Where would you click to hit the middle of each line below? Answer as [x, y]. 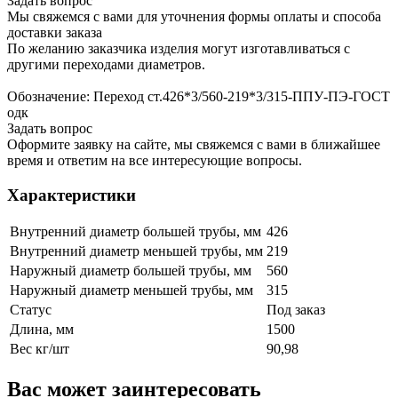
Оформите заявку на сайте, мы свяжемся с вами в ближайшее [194, 144]
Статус [31, 310]
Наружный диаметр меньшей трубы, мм [131, 291]
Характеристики [72, 195]
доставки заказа [55, 32]
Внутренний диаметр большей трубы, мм [135, 232]
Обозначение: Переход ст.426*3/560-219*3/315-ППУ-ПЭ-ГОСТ [199, 96]
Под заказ [296, 310]
